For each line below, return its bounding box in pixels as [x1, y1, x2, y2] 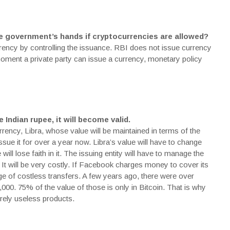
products [42, 194, 72, 203]
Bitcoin [139, 183, 163, 191]
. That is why [162, 183, 206, 191]
